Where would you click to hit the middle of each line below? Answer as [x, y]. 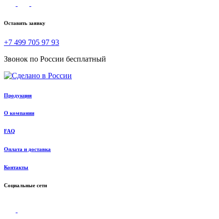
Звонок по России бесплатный [55, 59]
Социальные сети [25, 186]
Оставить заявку [25, 23]
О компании [19, 113]
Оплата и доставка [27, 149]
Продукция [18, 95]
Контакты [16, 167]
